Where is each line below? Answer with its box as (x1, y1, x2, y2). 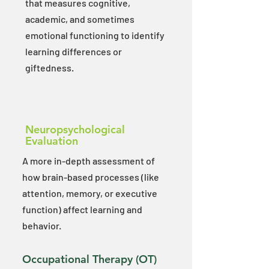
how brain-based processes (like (22, 171, 159, 183)
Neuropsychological (25, 122, 125, 136)
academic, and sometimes (25, 13, 134, 25)
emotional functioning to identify (25, 29, 165, 41)
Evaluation (25, 134, 78, 148)
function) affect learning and (22, 204, 142, 215)
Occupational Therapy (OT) (22, 252, 157, 266)
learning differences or (25, 46, 122, 57)
